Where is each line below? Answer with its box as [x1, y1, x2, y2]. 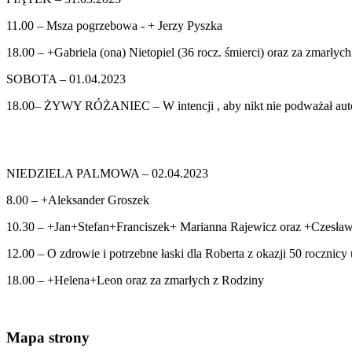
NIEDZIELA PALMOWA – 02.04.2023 [6, 166, 208, 180]
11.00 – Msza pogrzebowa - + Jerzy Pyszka [6, 18, 222, 32]
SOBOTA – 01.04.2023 [6, 71, 126, 86]
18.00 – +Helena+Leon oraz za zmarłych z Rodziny [6, 273, 264, 287]
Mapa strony [6, 328, 90, 346]
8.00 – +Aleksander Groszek [6, 192, 149, 207]
